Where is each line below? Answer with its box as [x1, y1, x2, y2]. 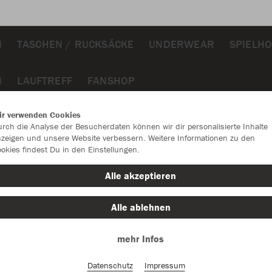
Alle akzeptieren [105, 169, 176, 182]
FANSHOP [87, 73, 135, 87]
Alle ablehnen [110, 201, 171, 213]
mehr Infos [117, 233, 164, 245]
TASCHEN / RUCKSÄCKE [16, 36, 134, 51]
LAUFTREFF [17, 73, 73, 87]
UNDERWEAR [149, 36, 214, 51]
